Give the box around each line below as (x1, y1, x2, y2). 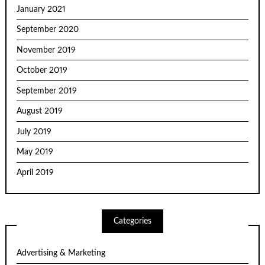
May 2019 (17, 148, 54, 157)
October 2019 (17, 66, 68, 75)
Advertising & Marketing (17, 248, 106, 257)
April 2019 (17, 168, 54, 177)
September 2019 (17, 86, 77, 95)
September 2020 (17, 25, 79, 34)
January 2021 (17, 5, 66, 14)
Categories (114, 216, 151, 225)
